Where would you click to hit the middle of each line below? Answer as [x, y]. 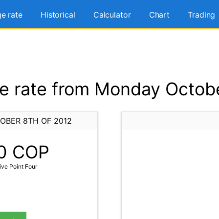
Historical [58, 15]
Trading [202, 15]
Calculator [112, 15]
